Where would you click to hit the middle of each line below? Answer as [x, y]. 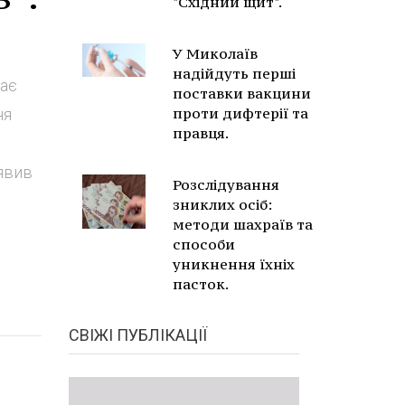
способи [204, 244]
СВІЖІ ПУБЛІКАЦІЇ [138, 335]
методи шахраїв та [243, 224]
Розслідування [226, 184]
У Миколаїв [215, 53]
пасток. [201, 284]
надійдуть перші [234, 73]
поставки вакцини [242, 93]
